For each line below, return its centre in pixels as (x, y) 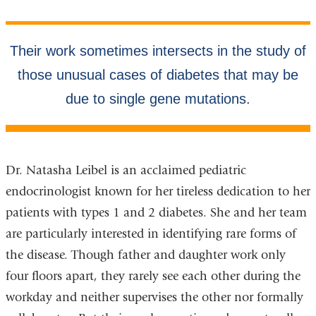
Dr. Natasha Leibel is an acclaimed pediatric (126, 170)
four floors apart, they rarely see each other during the (153, 276)
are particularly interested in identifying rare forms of (151, 233)
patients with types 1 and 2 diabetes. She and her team (156, 212)
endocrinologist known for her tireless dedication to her (158, 191)
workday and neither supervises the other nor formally (154, 297)
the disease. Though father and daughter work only (145, 255)
